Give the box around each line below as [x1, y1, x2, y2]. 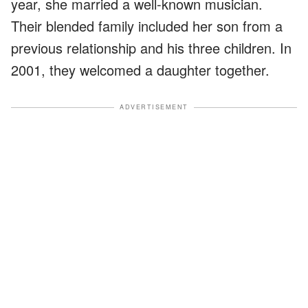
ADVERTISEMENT [120, 102, 188, 111]
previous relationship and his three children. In [11, 38, 291, 58]
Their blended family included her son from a [11, 16, 283, 36]
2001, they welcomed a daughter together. [11, 60, 269, 80]
